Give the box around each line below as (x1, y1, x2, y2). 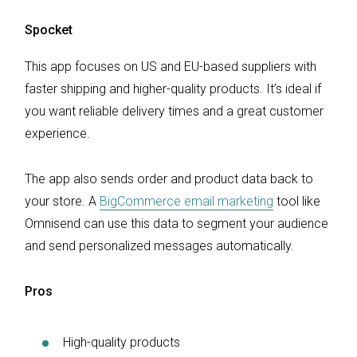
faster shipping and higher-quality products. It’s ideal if (25, 81, 321, 96)
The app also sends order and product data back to (25, 171, 313, 186)
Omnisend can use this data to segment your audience (25, 215, 328, 231)
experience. (25, 126, 93, 141)
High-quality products (63, 334, 180, 350)
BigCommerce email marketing (100, 193, 273, 209)
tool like (273, 193, 320, 209)
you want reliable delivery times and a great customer (25, 104, 324, 119)
